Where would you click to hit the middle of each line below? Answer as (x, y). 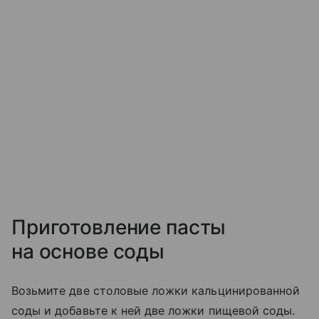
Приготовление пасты (119, 228)
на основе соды (88, 252)
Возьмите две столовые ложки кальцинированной (156, 291)
